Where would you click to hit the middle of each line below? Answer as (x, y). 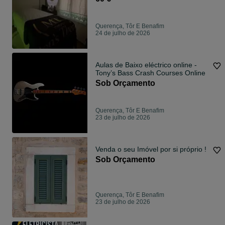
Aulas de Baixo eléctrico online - (146, 65)
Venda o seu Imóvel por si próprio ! (151, 149)
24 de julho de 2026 (123, 33)
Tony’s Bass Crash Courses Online (150, 73)
